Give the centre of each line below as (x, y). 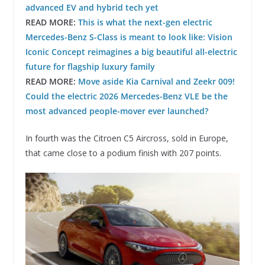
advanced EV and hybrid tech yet (92, 8)
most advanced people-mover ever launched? (117, 111)
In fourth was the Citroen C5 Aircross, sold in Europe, (127, 138)
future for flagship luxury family (90, 67)
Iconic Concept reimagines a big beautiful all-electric (131, 52)
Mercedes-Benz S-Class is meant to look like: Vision (129, 37)
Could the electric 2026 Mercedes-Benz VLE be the (126, 96)
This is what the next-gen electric (145, 22)
